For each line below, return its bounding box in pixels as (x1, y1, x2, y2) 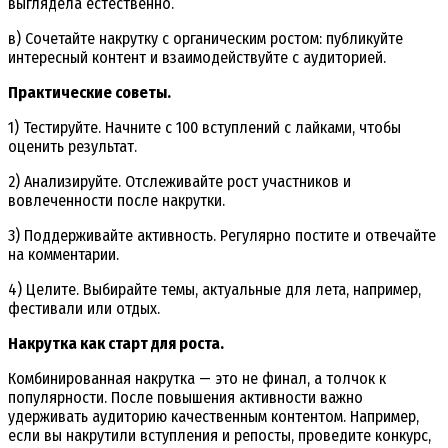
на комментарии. (8, 244, 119, 264)
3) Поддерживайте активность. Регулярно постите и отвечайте (8, 225, 436, 245)
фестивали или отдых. (8, 298, 160, 318)
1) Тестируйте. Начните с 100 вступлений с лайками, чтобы (8, 117, 401, 137)
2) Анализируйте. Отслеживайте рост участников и (8, 171, 351, 191)
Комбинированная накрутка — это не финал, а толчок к (8, 368, 386, 388)
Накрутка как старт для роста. (8, 333, 224, 353)
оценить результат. (8, 136, 137, 156)
